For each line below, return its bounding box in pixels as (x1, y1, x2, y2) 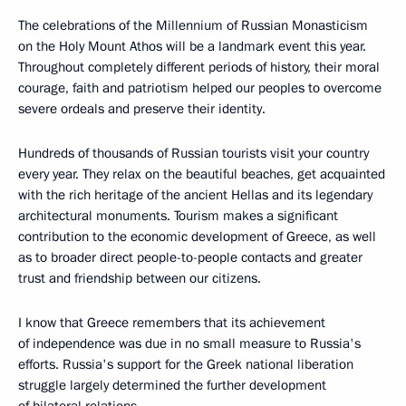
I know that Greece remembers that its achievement (18, 314, 325, 332)
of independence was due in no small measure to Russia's (18, 334, 361, 353)
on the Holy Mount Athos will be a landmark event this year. (18, 37, 366, 55)
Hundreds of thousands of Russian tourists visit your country (18, 144, 369, 162)
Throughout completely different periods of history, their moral (18, 58, 380, 76)
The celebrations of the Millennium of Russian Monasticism (18, 16, 368, 34)
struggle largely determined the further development (18, 376, 326, 394)
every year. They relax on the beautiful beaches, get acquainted (18, 165, 385, 183)
